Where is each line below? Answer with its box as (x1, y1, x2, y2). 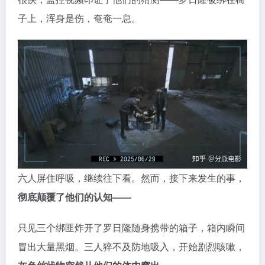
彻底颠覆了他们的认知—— (18, 147, 131, 161)
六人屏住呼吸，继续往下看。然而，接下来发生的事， (18, 128, 245, 142)
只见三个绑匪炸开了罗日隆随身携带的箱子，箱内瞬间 (18, 177, 245, 192)
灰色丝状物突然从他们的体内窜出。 (18, 215, 169, 230)
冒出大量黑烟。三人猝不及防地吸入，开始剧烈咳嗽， (18, 196, 245, 211)
